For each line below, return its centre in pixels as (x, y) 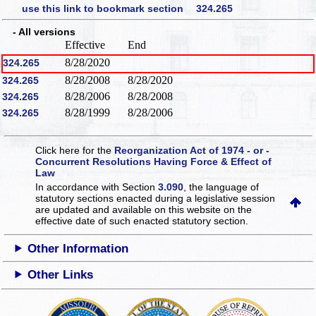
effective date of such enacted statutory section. (142, 220)
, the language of (221, 187)
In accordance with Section (97, 187)
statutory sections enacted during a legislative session (156, 198)
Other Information (78, 248)
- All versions (39, 32)
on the (238, 209)
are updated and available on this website (130, 209)
